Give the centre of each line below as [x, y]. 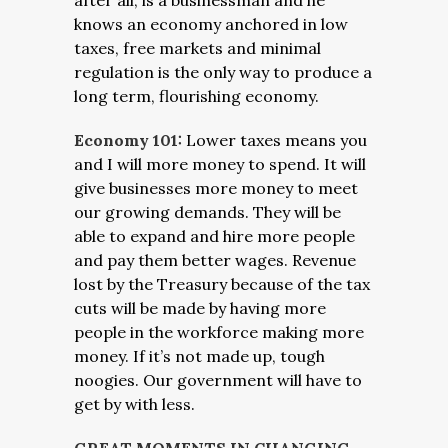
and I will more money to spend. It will [220, 164]
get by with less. [134, 404]
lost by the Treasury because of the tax [222, 284]
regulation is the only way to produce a [223, 72]
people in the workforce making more [219, 332]
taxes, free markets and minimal [197, 48]
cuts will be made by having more [200, 308]
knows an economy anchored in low [211, 24]
